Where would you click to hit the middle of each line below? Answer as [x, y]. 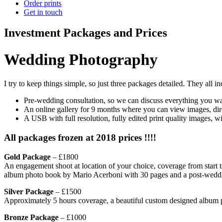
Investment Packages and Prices [85, 33]
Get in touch [43, 12]
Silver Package [29, 191]
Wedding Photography [81, 59]
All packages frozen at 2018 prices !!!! [80, 138]
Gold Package [27, 157]
